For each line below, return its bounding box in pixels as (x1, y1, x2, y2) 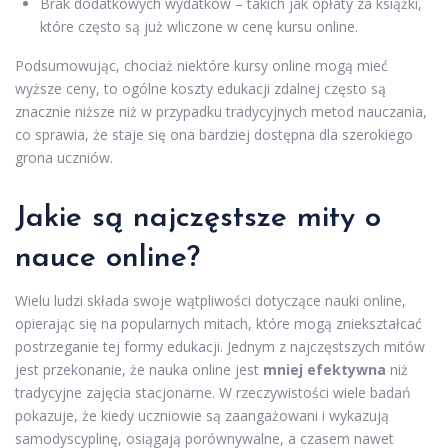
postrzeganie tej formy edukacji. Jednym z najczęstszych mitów (15, 337, 425, 357)
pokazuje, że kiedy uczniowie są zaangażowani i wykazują (15, 406, 389, 426)
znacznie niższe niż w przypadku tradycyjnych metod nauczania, (15, 102, 427, 122)
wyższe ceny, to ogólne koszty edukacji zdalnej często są (15, 79, 386, 99)
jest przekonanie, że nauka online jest (15, 360, 263, 380)
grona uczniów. (15, 148, 113, 168)
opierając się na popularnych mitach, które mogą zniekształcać (15, 314, 422, 334)
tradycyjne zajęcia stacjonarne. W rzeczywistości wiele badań (15, 383, 411, 403)
